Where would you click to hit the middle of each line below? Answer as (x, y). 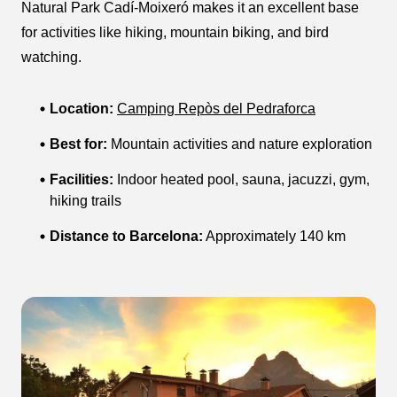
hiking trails (86, 200)
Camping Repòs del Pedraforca (216, 108)
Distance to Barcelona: (126, 236)
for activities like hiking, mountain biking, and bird (175, 32)
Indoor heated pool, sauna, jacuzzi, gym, (241, 179)
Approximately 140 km (274, 236)
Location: (82, 108)
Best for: (78, 144)
